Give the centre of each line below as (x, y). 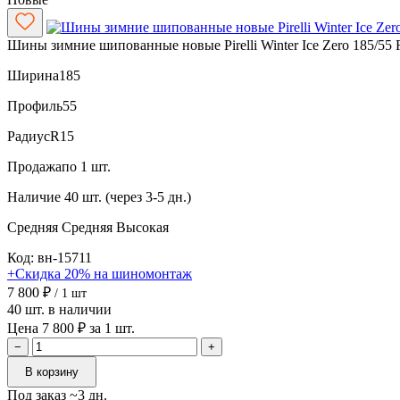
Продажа (34, 166)
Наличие (34, 196)
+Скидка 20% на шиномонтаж (100, 273)
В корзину (52, 371)
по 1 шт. (86, 166)
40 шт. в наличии (59, 309)
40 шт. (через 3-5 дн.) (128, 196)
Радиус (29, 136)
